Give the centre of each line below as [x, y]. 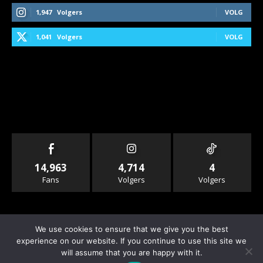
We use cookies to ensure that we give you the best [131, 229]
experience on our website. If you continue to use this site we [131, 241]
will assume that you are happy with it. [131, 252]
